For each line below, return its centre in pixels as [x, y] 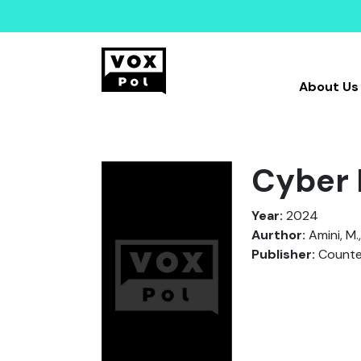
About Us [328, 87]
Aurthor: [278, 235]
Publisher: [283, 254]
